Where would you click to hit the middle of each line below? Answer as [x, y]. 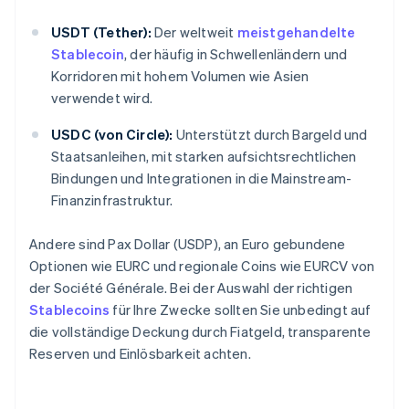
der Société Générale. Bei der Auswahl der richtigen [191, 288]
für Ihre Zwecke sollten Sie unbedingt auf [241, 310]
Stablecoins [70, 310]
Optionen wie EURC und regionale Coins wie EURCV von [202, 266]
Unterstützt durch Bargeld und [270, 135]
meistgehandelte [296, 32]
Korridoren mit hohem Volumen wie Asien [180, 76]
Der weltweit [194, 32]
